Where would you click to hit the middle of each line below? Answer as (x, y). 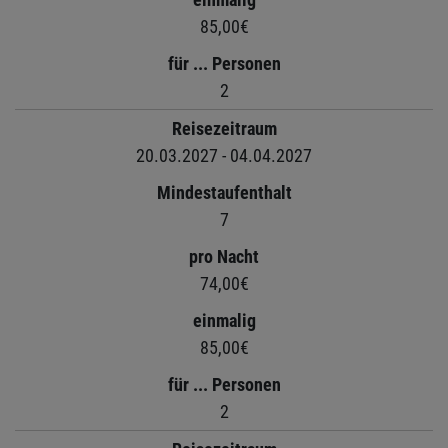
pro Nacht (224, 256)
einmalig (224, 320)
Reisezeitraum (224, 128)
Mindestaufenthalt (224, 192)
